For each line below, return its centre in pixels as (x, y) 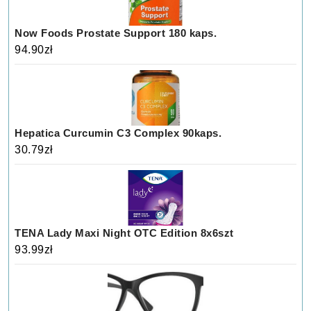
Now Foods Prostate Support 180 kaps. (116, 33)
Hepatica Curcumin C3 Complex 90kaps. (118, 133)
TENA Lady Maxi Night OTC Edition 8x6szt (124, 233)
